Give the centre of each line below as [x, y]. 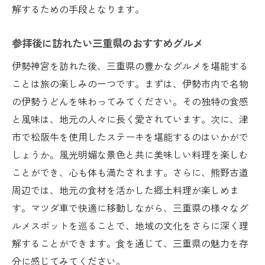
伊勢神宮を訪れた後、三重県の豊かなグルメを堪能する [130, 65]
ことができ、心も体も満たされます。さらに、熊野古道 [130, 172]
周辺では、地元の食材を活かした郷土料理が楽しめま [125, 190]
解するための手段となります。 [78, 9]
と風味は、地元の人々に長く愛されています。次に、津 [130, 119]
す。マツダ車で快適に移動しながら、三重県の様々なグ [130, 207]
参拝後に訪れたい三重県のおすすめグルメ [107, 43]
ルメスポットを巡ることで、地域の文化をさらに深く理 [130, 225]
